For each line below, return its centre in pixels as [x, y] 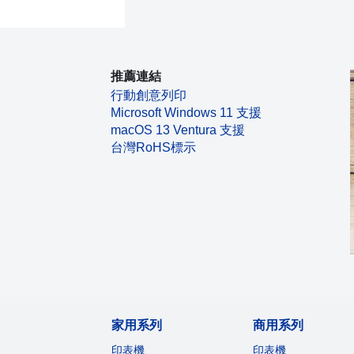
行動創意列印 [149, 96]
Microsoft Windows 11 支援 [186, 113]
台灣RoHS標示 [154, 148]
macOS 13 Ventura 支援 [178, 130]
